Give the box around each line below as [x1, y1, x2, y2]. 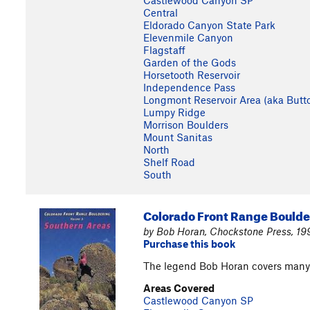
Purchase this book [143, 237, 235, 250]
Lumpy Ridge [143, 106, 206, 118]
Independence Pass [143, 81, 235, 93]
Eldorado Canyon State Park [143, 19, 275, 31]
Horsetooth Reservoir [143, 69, 240, 81]
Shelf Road [143, 156, 195, 168]
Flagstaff [143, 44, 185, 56]
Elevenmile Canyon [143, 31, 233, 44]
